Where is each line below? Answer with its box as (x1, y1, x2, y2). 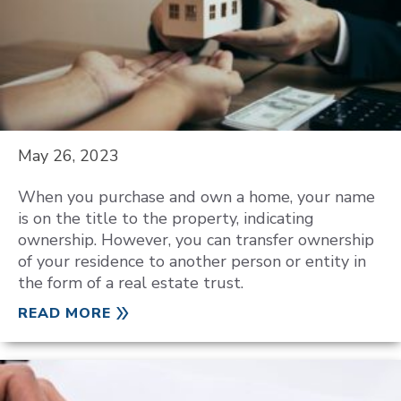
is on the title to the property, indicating (18, 208, 314, 229)
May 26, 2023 (18, 145, 119, 166)
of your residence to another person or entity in (18, 251, 366, 272)
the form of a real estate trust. (18, 272, 243, 294)
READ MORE (18, 303, 111, 323)
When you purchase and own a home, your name (18, 186, 375, 208)
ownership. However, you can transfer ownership (18, 229, 374, 251)
